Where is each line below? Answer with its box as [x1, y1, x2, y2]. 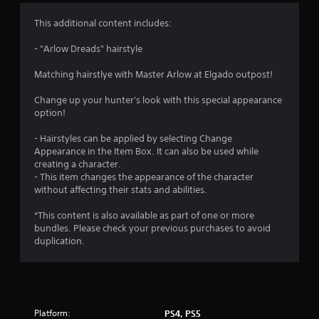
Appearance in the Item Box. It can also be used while [34, 145, 258, 157]
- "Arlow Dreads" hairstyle [34, 42, 142, 55]
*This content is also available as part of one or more [34, 209, 254, 221]
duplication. [34, 234, 85, 247]
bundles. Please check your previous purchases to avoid [34, 221, 271, 234]
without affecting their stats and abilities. [34, 183, 207, 196]
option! [34, 106, 66, 119]
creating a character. [34, 157, 121, 170]
